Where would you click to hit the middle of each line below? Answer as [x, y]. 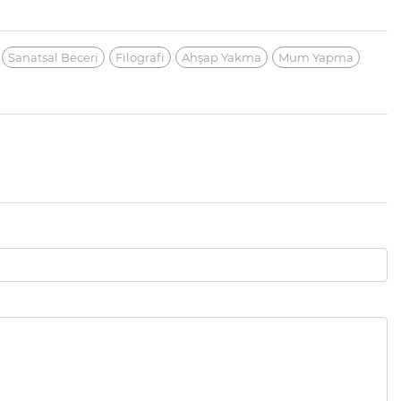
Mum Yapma [316, 57]
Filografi [140, 57]
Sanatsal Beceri [53, 57]
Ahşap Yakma [222, 57]
